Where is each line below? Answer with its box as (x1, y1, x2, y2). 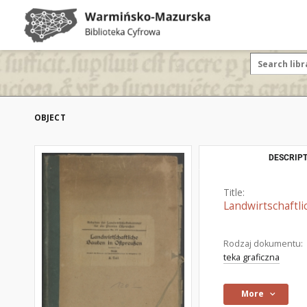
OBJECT (34, 112, 66, 123)
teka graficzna (223, 251, 280, 263)
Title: (223, 186, 245, 199)
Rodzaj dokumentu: (223, 238, 303, 249)
